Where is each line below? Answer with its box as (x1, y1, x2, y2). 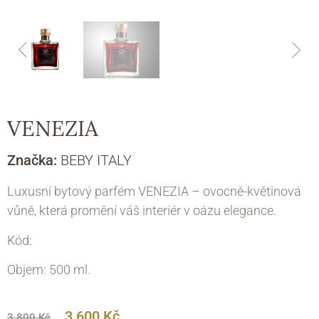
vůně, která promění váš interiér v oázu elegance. (7, 203, 276, 219)
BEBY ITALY (61, 152, 132, 169)
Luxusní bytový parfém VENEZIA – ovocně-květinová (7, 184, 301, 199)
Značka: (7, 152, 61, 169)
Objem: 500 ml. (7, 262, 90, 278)
